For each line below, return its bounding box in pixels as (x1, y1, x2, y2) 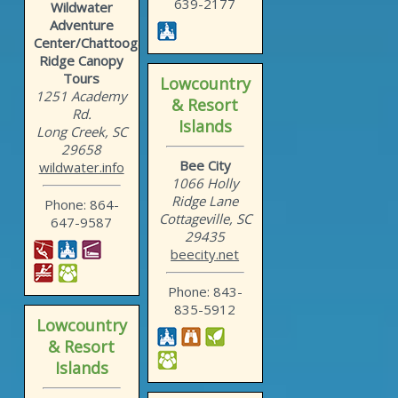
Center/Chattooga (33, 34, 145, 52)
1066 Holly (171, 174, 239, 193)
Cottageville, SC (158, 210, 251, 228)
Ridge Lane (171, 192, 239, 211)
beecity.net (171, 245, 240, 264)
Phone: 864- (44, 195, 119, 214)
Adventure (49, 16, 114, 35)
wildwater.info (38, 158, 124, 177)
